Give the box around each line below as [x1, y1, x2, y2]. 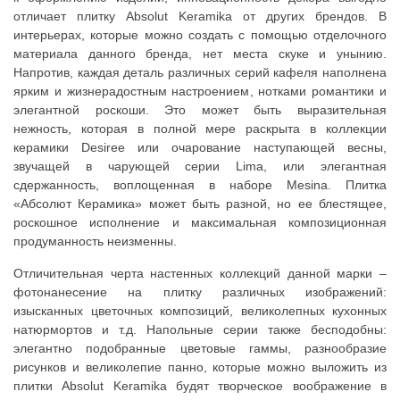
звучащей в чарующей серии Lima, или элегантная [13, 159, 387, 174]
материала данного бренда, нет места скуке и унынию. [13, 46, 387, 62]
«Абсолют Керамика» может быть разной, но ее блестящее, [13, 196, 387, 212]
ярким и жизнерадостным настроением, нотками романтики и [13, 84, 387, 99]
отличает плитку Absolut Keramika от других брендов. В [13, 9, 387, 24]
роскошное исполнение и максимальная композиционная [13, 215, 387, 230]
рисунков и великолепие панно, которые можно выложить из [13, 360, 387, 375]
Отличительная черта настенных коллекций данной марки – [13, 266, 387, 281]
